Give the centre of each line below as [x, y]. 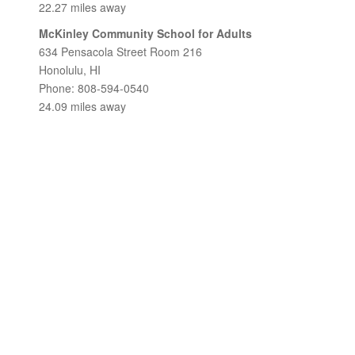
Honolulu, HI [70, 70]
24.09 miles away [82, 106]
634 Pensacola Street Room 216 [120, 52]
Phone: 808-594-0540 [94, 88]
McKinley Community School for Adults [145, 33]
